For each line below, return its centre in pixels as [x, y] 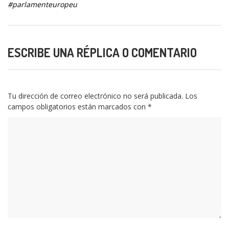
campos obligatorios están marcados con [78, 107]
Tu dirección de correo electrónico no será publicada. [95, 96]
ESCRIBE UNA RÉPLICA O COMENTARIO [102, 53]
